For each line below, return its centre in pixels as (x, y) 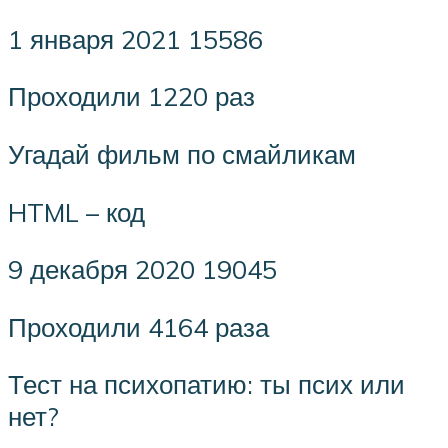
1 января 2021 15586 (135, 38)
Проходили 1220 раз (131, 96)
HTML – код (76, 211)
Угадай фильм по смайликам (182, 154)
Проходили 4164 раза (138, 326)
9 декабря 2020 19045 (142, 269)
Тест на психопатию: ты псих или (206, 384)
